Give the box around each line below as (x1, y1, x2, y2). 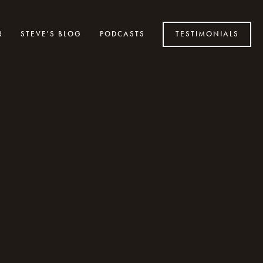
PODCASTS (99, 29, 145, 39)
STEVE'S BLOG (21, 29, 82, 39)
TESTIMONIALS (175, 29, 239, 39)
